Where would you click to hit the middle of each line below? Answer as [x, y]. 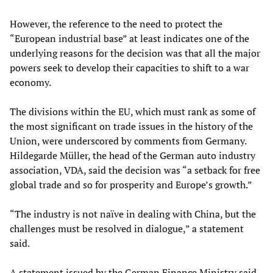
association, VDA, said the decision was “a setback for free [135, 170]
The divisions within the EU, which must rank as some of [133, 111]
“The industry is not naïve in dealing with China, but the [133, 214]
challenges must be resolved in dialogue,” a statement [127, 228]
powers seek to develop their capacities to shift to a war [129, 67]
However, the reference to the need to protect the [116, 23]
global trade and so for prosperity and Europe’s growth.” [131, 184]
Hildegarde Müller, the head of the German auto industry [133, 155]
